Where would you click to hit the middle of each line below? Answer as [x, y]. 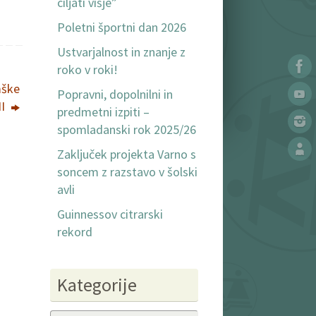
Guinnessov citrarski [110, 214]
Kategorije [97, 285]
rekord [75, 232]
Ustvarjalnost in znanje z [121, 52]
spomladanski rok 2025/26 [127, 130]
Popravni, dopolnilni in [115, 95]
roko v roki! [87, 70]
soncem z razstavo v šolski [127, 172]
